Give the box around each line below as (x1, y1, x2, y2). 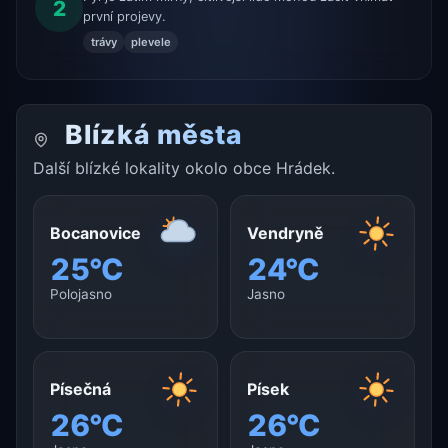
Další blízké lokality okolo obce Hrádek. (33, 158, 335, 179)
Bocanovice (50, 223, 141, 244)
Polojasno (50, 286, 112, 303)
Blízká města (58, 118, 242, 151)
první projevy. (83, 9, 167, 25)
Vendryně (247, 223, 324, 244)
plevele (130, 34, 171, 49)
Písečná (50, 379, 111, 400)
